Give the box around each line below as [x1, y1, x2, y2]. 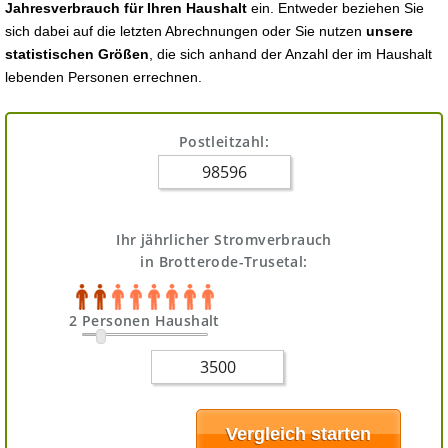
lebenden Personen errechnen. [5, 69, 202, 85]
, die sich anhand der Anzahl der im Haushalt [149, 46, 432, 62]
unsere [366, 23, 413, 39]
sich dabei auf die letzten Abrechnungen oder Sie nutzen [5, 23, 366, 39]
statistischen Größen [5, 46, 149, 62]
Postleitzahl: [178, 132, 270, 151]
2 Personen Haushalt [69, 311, 220, 330]
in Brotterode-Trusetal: [140, 252, 308, 271]
